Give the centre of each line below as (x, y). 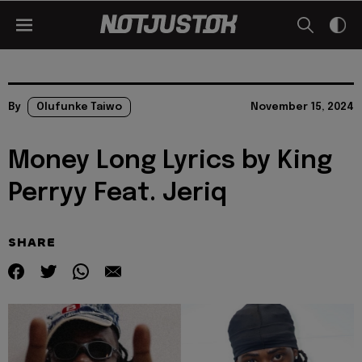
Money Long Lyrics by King (170, 161)
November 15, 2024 (302, 107)
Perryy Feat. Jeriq (118, 194)
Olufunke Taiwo (79, 107)
